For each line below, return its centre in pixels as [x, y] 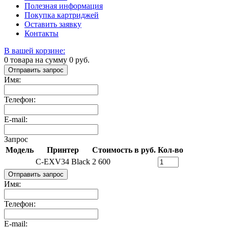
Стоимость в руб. [124, 150]
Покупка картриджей [62, 15]
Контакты [41, 33]
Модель [20, 150]
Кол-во [170, 150]
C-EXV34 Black [63, 161]
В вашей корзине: [35, 50]
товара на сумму [39, 60]
